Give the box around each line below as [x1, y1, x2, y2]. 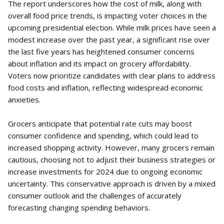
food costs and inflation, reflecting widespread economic [8, 82, 203, 93]
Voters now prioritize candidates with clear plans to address [8, 70, 215, 81]
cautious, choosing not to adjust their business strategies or [8, 154, 215, 165]
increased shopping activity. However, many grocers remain [8, 142, 214, 153]
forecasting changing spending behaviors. [8, 202, 150, 213]
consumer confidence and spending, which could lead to [8, 130, 198, 141]
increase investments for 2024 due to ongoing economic [8, 166, 202, 177]
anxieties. [8, 94, 40, 105]
